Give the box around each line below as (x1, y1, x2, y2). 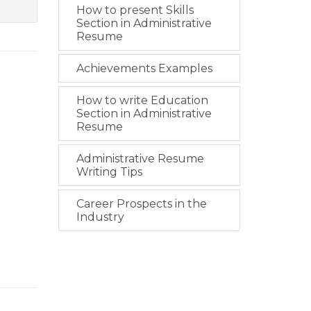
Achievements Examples (76, 62, 212, 76)
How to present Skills (76, 3, 194, 17)
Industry (76, 210, 124, 224)
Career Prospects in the (76, 197, 207, 211)
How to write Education (76, 94, 208, 108)
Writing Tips (76, 165, 142, 179)
